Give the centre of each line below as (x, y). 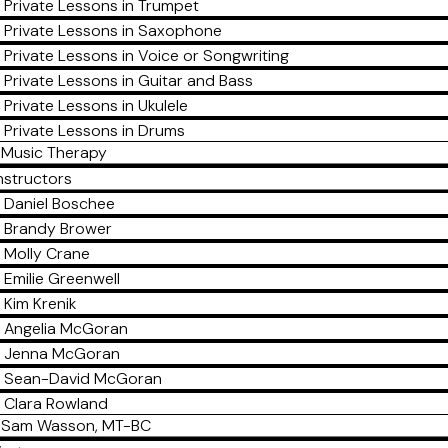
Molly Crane (47, 253)
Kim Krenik (40, 303)
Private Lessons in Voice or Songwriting (147, 55)
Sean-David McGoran (83, 378)
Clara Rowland (56, 403)
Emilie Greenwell (62, 278)
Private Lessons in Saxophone (113, 30)
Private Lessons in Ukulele (96, 105)
